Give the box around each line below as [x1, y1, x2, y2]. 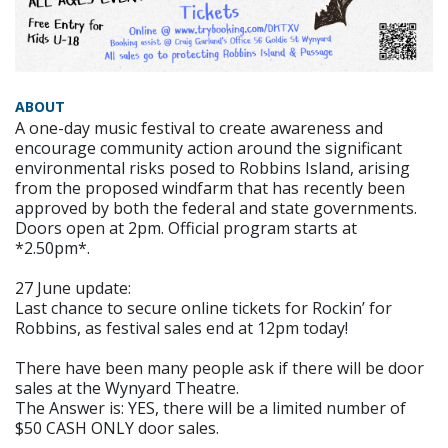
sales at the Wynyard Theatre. [15, 377, 239, 400]
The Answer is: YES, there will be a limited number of [15, 397, 406, 420]
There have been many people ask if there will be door [15, 357, 424, 380]
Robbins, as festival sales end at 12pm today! [15, 317, 348, 340]
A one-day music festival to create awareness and [15, 117, 383, 140]
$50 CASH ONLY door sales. [15, 417, 219, 440]
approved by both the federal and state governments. [15, 197, 417, 220]
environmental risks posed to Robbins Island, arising [15, 157, 410, 180]
